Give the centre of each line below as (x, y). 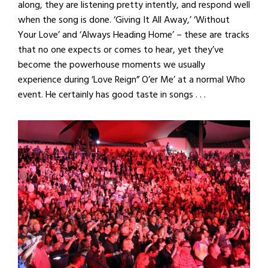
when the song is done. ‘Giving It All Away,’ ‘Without (124, 20)
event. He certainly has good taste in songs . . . (112, 95)
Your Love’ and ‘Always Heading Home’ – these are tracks (134, 35)
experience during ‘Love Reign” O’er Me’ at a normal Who (132, 80)
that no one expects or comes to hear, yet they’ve (121, 50)
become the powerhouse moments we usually (112, 65)
